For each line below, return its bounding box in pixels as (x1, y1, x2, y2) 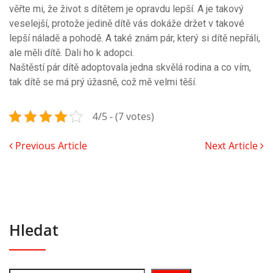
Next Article (205, 138, 260, 152)
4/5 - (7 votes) (93, 109, 154, 123)
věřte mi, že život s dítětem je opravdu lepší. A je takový (9, 2, 244, 15)
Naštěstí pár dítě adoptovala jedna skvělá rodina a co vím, (9, 61, 251, 73)
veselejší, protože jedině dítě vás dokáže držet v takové (9, 17, 244, 29)
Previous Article (13, 138, 87, 152)
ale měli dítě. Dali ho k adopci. (9, 46, 134, 58)
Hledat (9, 219, 58, 240)
